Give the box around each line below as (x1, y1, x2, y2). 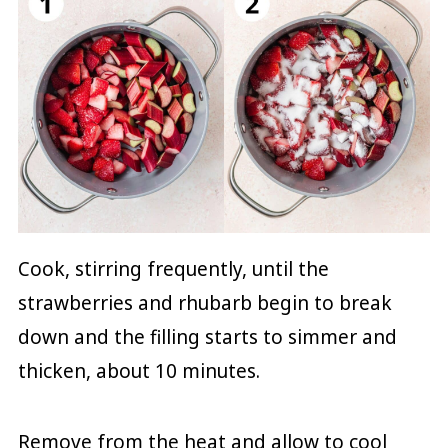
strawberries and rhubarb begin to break (17, 289, 392, 316)
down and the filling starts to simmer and (17, 323, 397, 350)
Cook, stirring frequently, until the (17, 255, 329, 282)
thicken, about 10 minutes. (17, 357, 260, 384)
